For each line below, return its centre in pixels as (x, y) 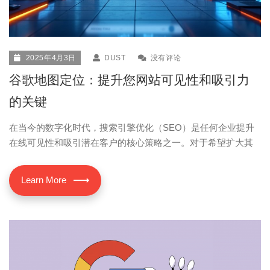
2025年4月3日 (51, 58)
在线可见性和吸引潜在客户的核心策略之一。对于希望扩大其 (131, 142)
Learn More (44, 180)
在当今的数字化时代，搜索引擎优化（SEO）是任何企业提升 (132, 127)
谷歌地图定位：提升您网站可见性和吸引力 (129, 80)
